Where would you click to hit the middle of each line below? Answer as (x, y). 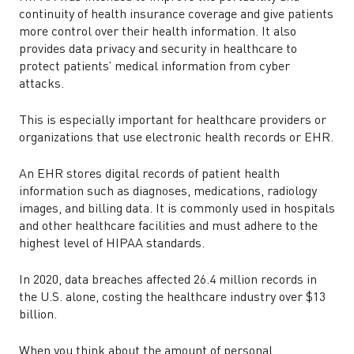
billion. (38, 315)
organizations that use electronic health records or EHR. (176, 138)
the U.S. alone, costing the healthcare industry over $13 (172, 298)
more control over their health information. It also (158, 32)
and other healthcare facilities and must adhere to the (168, 227)
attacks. (41, 85)
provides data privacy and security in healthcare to (158, 50)
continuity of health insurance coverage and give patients (176, 15)
